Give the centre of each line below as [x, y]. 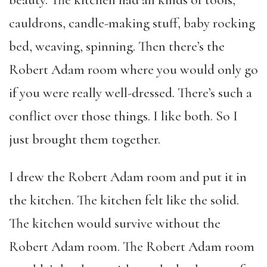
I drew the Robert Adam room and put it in [128, 177]
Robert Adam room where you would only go [133, 69]
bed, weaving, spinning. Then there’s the [117, 46]
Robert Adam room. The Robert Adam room [132, 246]
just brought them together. [85, 139]
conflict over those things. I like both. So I [123, 116]
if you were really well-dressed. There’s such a [131, 93]
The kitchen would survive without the [115, 223]
